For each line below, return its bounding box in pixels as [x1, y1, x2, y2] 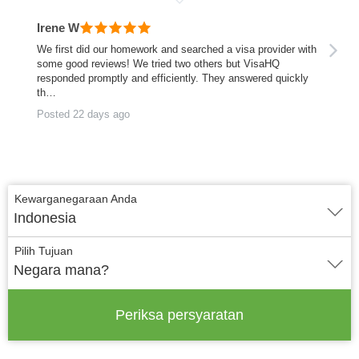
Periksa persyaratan [115, 306, 244, 323]
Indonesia [14, 210, 76, 226]
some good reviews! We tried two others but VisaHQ [37, 58, 280, 70]
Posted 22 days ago [37, 108, 130, 120]
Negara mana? [14, 262, 109, 278]
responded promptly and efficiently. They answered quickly [37, 72, 309, 84]
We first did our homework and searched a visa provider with [37, 43, 317, 55]
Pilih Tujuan [14, 244, 73, 257]
